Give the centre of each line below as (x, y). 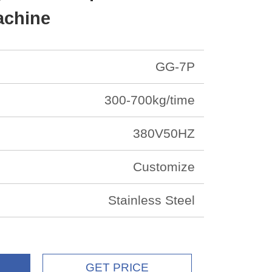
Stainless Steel (151, 200)
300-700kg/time (150, 100)
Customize (164, 166)
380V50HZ (164, 133)
